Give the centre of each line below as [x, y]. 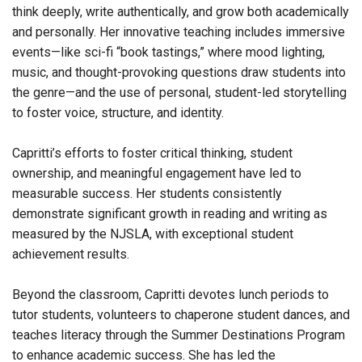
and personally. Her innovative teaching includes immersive [179, 32]
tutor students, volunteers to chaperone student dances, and [181, 315]
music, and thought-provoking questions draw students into [179, 73]
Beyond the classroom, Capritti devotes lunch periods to [170, 295]
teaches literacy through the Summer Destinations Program [179, 335]
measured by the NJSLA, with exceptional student [153, 234]
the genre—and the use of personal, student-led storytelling [179, 93]
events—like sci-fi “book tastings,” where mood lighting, [168, 53]
